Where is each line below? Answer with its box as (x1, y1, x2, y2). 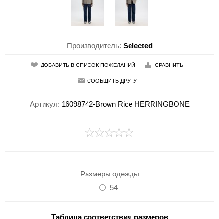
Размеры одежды (80, 169, 139, 178)
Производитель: (66, 41, 121, 50)
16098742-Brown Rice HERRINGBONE (61, 99, 190, 108)
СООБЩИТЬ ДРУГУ (87, 78, 137, 84)
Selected (123, 41, 153, 50)
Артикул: (29, 99, 60, 108)
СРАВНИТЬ (155, 62, 183, 68)
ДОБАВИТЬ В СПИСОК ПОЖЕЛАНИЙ (41, 62, 135, 68)
